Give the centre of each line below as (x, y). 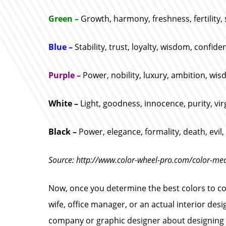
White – (64, 103)
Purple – (66, 75)
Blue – (62, 47)
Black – (64, 132)
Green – (65, 19)
